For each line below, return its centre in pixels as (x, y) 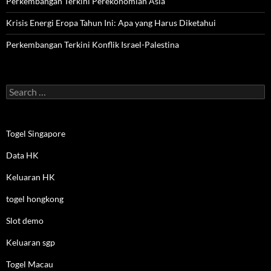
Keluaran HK (31, 177)
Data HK (22, 155)
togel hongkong (35, 199)
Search (18, 89)
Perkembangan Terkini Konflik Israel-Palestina (93, 44)
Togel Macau (30, 264)
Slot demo (25, 220)
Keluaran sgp (31, 242)
